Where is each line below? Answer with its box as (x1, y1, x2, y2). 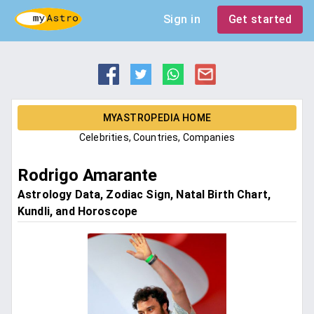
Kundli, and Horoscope (18, 205, 138, 219)
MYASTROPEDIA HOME (102, 112, 212, 124)
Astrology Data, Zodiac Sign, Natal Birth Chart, (18, 188, 271, 202)
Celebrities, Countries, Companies (79, 132, 235, 144)
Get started (228, 13, 292, 26)
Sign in (163, 13, 200, 26)
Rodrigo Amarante (18, 165, 157, 186)
